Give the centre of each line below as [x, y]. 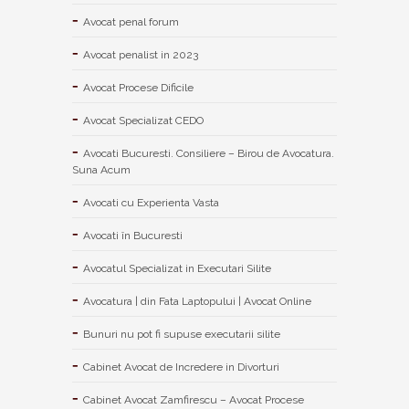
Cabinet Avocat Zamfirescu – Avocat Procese [194, 399]
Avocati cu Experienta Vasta [151, 202]
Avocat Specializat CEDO [143, 120]
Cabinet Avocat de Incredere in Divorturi [181, 367]
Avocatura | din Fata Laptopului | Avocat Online [197, 301]
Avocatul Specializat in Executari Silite [177, 268]
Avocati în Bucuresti [133, 235]
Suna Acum [101, 169]
